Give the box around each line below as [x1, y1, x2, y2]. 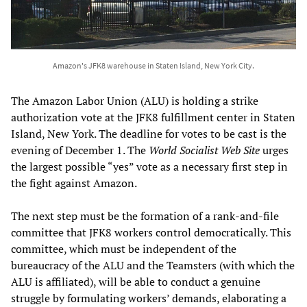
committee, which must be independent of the [11, 241, 236, 256]
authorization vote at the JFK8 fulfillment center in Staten [11, 109, 295, 125]
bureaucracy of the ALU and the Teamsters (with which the [11, 257, 295, 273]
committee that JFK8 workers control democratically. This [11, 224, 291, 240]
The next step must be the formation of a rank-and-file [11, 208, 279, 223]
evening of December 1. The [11, 142, 149, 158]
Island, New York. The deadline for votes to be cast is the [11, 125, 286, 141]
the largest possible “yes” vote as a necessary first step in [11, 158, 288, 174]
